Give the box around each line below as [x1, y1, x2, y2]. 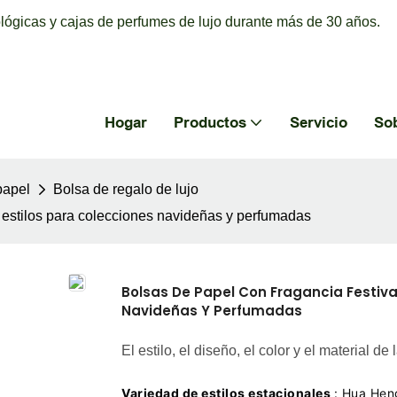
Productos [174, 113, 246, 131]
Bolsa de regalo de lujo [53, 182, 198, 198]
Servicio [290, 113, 347, 131]
